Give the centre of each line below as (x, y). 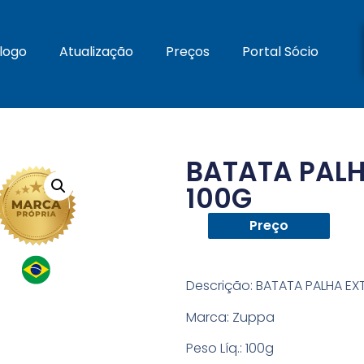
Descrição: (220, 286)
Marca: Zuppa (231, 317)
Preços (187, 52)
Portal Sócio (280, 52)
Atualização (96, 52)
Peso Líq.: (214, 349)
